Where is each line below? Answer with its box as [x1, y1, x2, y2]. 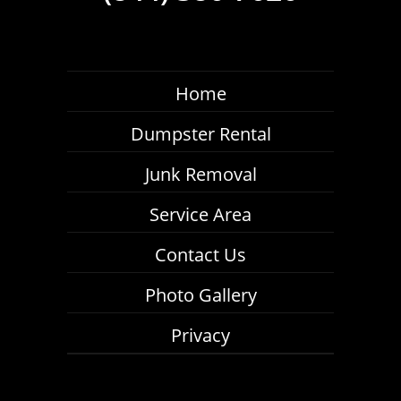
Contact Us [155, 243, 246, 268]
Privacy [171, 323, 230, 348]
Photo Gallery [144, 283, 257, 308]
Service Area [149, 202, 252, 227]
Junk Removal [144, 162, 257, 187]
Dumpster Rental [130, 122, 271, 147]
